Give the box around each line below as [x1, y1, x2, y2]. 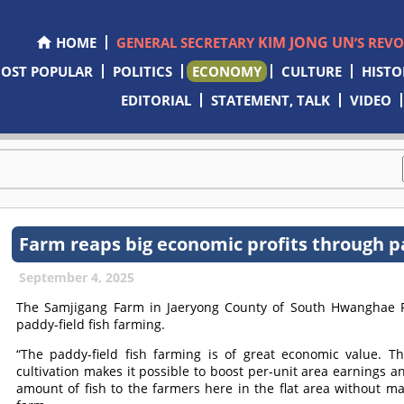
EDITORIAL [121, 91, 192, 109]
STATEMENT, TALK [211, 91, 331, 109]
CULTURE [280, 62, 342, 80]
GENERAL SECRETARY [115, 33, 258, 51]
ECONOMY [191, 62, 262, 80]
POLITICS [112, 62, 172, 80]
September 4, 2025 [19, 269, 135, 286]
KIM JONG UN [257, 32, 354, 52]
